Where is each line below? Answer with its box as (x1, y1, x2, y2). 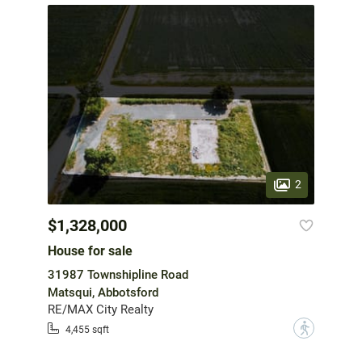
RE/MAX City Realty (48, 302, 154, 318)
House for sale (48, 243, 133, 259)
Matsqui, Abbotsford (48, 285, 158, 301)
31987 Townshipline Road (48, 267, 188, 283)
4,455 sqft (65, 323, 109, 335)
